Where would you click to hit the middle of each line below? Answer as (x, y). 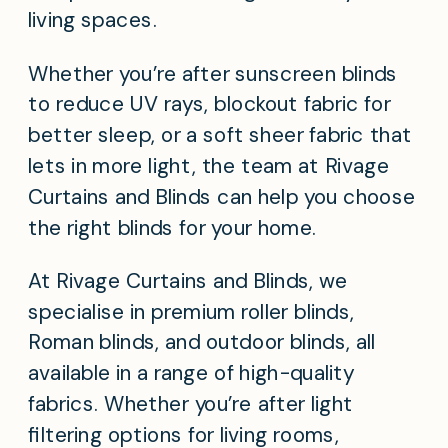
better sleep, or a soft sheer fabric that (220, 135)
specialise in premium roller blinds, (191, 311)
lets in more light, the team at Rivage (209, 166)
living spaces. (92, 20)
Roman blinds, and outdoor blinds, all (202, 342)
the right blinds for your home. (172, 227)
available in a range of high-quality (191, 373)
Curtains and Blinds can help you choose (222, 196)
